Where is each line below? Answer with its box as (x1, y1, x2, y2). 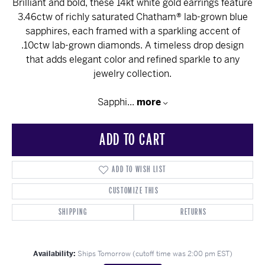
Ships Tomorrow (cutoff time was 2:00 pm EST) (77, 248, 232, 258)
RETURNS (180, 206, 207, 218)
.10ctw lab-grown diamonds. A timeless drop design (21, 38, 244, 51)
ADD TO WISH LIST (112, 163, 166, 175)
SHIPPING (58, 206, 88, 218)
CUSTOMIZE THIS (109, 185, 159, 197)
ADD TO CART (99, 128, 166, 151)
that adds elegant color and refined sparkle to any (25, 53, 240, 66)
